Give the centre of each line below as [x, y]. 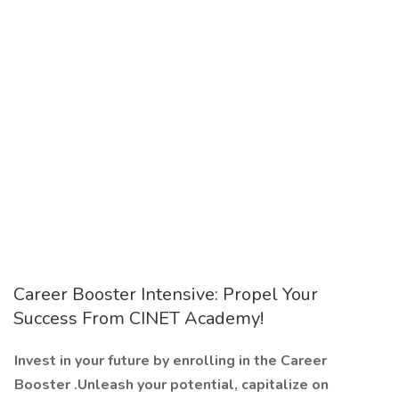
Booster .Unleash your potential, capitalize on [171, 385]
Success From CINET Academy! [138, 318]
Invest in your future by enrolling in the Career [171, 361]
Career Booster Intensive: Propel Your [166, 294]
